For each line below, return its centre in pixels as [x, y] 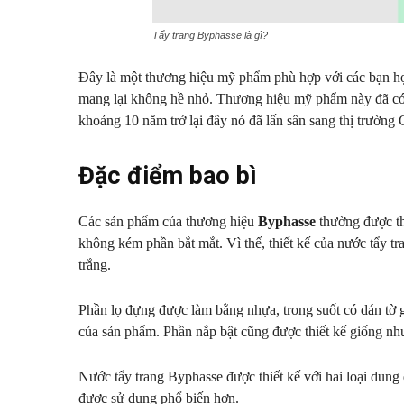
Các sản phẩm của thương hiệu [168, 222]
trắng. [95, 265]
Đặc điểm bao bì [168, 176]
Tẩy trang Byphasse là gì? [210, 36]
